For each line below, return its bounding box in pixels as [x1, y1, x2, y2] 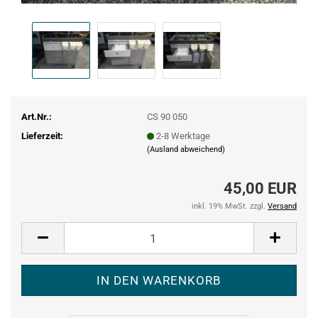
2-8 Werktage [155, 130, 210, 141]
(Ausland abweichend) [146, 144, 225, 154]
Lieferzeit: [21, 130, 63, 141]
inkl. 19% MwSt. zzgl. [192, 202, 268, 211]
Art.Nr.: [21, 111, 52, 122]
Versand [268, 202, 297, 211]
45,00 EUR [224, 180, 297, 197]
